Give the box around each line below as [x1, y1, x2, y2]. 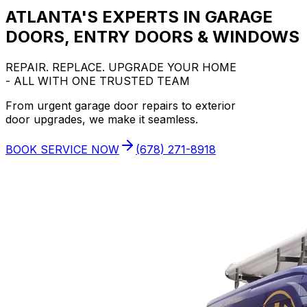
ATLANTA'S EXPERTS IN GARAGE [5, 6, 273, 27]
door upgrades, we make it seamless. [5, 112, 198, 126]
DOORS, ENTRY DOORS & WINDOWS [5, 26, 299, 47]
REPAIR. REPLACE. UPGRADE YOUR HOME [5, 60, 236, 74]
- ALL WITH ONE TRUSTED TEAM [5, 73, 190, 88]
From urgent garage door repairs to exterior [5, 98, 236, 112]
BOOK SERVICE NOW [5, 142, 119, 156]
